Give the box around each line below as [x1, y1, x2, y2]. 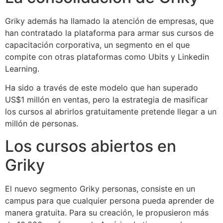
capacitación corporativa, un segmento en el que [5, 40, 190, 50]
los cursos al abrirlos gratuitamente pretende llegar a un [5, 107, 217, 117]
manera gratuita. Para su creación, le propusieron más [5, 207, 209, 218]
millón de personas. [5, 118, 78, 129]
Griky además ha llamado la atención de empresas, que [5, 16, 214, 26]
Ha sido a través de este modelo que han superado [5, 83, 198, 93]
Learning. [5, 64, 39, 74]
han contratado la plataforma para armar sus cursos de [5, 28, 214, 38]
